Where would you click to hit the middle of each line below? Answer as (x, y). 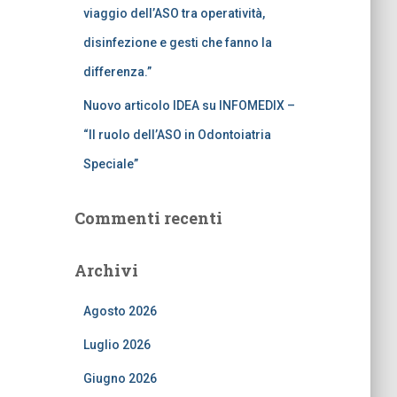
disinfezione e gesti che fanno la (177, 42)
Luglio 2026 (117, 344)
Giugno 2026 (120, 378)
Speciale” (110, 163)
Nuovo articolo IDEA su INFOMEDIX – (189, 105)
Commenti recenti (148, 218)
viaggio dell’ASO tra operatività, (174, 13)
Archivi (106, 270)
